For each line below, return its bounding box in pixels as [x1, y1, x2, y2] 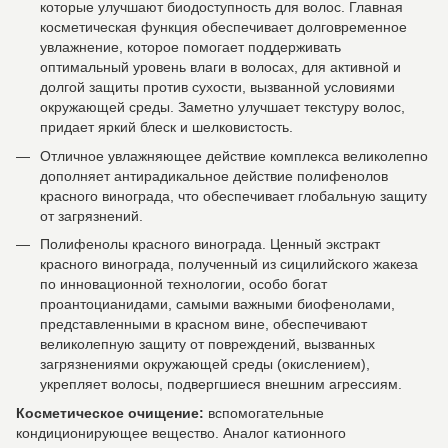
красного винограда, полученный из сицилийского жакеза [40, 256, 418, 273]
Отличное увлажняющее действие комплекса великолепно [40, 147, 428, 164]
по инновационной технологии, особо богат [40, 276, 327, 293]
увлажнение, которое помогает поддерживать [40, 39, 341, 56]
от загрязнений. [40, 207, 143, 224]
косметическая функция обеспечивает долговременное [40, 19, 407, 36]
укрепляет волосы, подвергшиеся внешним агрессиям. [40, 376, 402, 393]
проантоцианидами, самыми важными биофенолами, [40, 296, 395, 313]
